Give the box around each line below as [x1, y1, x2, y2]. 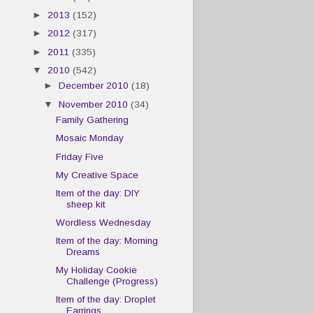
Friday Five [55, 151, 103, 162]
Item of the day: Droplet [55, 294, 156, 305]
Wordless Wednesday [55, 217, 151, 228]
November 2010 [59, 99, 131, 110]
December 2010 [59, 80, 132, 92]
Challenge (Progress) [66, 276, 158, 287]
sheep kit [66, 198, 105, 210]
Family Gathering [55, 115, 129, 126]
